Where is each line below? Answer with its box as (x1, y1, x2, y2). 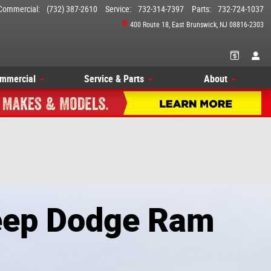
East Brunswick (172, 21, 217, 29)
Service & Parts (84, 73, 144, 85)
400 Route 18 (130, 21, 169, 29)
